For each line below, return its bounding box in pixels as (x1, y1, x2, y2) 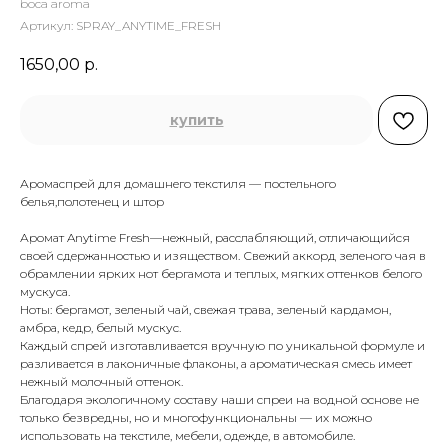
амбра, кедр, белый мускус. (20, 320, 181, 336)
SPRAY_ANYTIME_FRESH (76, 18, 221, 33)
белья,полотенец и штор (20, 194, 164, 210)
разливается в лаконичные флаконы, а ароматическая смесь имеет (20, 356, 412, 372)
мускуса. (20, 284, 70, 300)
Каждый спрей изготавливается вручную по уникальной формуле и (20, 338, 425, 354)
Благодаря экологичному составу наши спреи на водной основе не (20, 392, 419, 408)
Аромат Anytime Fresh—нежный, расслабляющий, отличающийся (20, 230, 410, 246)
